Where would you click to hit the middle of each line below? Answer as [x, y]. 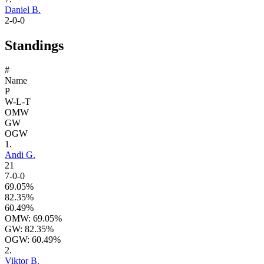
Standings [34, 45]
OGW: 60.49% [33, 240]
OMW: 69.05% [33, 219]
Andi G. [20, 155]
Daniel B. [23, 9]
